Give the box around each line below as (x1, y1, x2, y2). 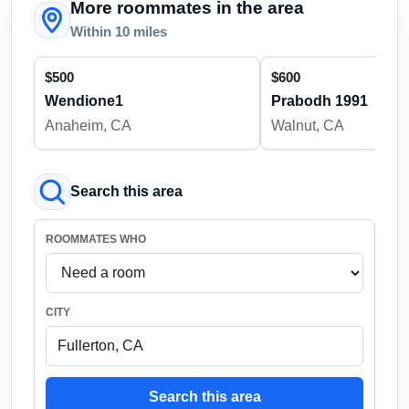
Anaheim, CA (45, 117, 131, 133)
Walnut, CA (271, 117, 344, 133)
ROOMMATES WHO (46, 232, 146, 246)
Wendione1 (45, 92, 123, 109)
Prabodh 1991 (271, 92, 368, 109)
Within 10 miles (70, 24, 167, 39)
